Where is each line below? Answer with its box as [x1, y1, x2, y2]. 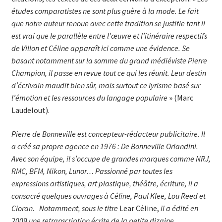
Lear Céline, [119, 203, 159, 213]
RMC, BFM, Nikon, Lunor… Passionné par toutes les [11, 166, 172, 176]
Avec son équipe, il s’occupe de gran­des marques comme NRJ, [11, 153, 211, 164]
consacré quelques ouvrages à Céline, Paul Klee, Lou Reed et [11, 190, 206, 201]
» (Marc [167, 92, 193, 103]
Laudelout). [11, 105, 50, 115]
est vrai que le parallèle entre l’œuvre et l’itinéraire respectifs [11, 30, 207, 41]
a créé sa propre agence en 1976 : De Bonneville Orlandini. [11, 141, 198, 151]
